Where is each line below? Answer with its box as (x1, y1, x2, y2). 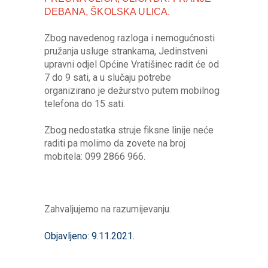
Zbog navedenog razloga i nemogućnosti (44, 32, 215, 44)
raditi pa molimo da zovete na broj (44, 138, 185, 149)
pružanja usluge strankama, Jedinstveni (44, 45, 208, 57)
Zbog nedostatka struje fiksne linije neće (44, 124, 214, 136)
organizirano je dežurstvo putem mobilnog (44, 85, 220, 96)
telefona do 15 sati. (44, 98, 125, 109)
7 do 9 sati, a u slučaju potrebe (44, 72, 171, 83)
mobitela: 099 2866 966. (44, 151, 145, 162)
